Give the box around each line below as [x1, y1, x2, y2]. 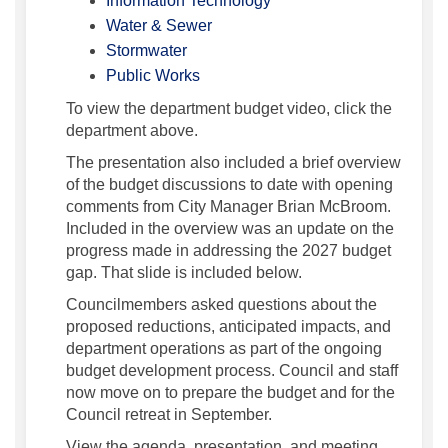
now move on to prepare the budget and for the [66, 384, 395, 402]
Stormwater [106, 42, 187, 60]
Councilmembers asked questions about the [66, 296, 377, 314]
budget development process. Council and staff [66, 362, 398, 380]
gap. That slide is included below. [66, 264, 302, 282]
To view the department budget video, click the [66, 100, 392, 118]
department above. [66, 122, 198, 140]
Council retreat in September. [66, 406, 272, 424]
